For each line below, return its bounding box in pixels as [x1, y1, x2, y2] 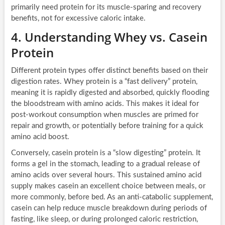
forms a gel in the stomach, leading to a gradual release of [11, 160, 200, 168]
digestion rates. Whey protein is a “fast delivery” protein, [11, 78, 197, 86]
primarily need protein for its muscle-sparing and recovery [11, 4, 201, 12]
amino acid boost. [11, 133, 69, 141]
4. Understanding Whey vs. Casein [11, 29, 207, 46]
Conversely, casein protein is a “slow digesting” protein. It [11, 149, 200, 157]
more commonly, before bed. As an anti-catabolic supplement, [11, 193, 213, 201]
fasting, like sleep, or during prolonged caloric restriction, [11, 215, 198, 223]
